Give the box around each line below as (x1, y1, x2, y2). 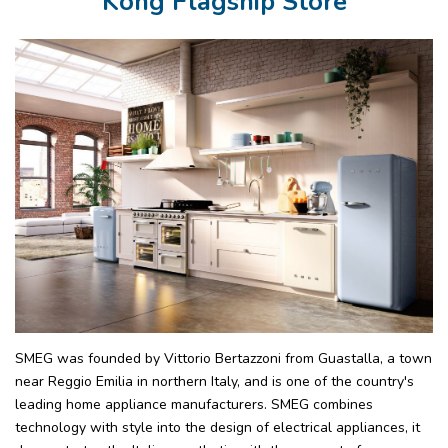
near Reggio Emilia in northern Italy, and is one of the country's (15, 371, 414, 391)
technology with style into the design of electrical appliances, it (15, 417, 420, 437)
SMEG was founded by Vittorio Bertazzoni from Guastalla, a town (15, 348, 432, 368)
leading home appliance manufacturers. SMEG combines (15, 394, 373, 414)
